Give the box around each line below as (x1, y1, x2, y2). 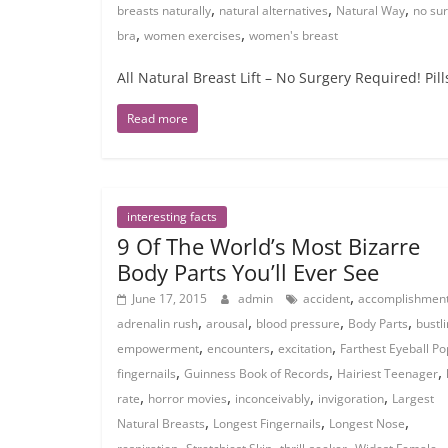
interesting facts (127, 208, 217, 225)
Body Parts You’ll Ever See (117, 257, 379, 287)
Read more (127, 110, 188, 127)
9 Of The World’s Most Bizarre (117, 231, 420, 261)
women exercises (144, 27, 241, 44)
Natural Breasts (117, 415, 205, 432)
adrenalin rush (117, 315, 198, 332)
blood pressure (256, 315, 340, 332)
